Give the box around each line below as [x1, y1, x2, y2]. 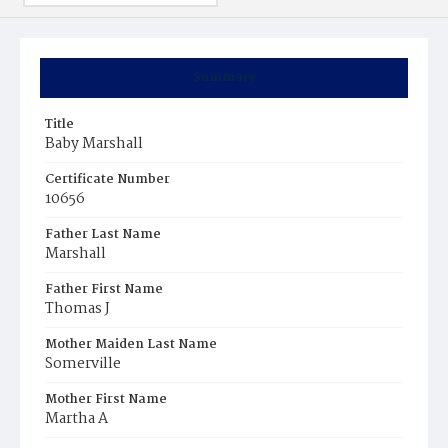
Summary [192, 67, 256, 88]
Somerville [45, 352, 121, 376]
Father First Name [45, 279, 163, 300]
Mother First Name [45, 389, 167, 410]
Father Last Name [45, 224, 161, 245]
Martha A [45, 407, 108, 431]
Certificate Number [45, 169, 170, 190]
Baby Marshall [45, 132, 143, 156]
